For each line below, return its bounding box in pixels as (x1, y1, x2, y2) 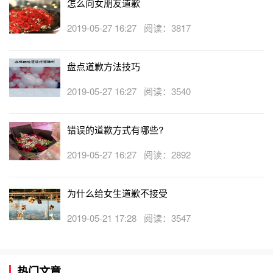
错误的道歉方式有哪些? (67, 122, 163, 136)
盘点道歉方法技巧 (67, 59, 140, 73)
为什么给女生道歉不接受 (67, 186, 168, 199)
